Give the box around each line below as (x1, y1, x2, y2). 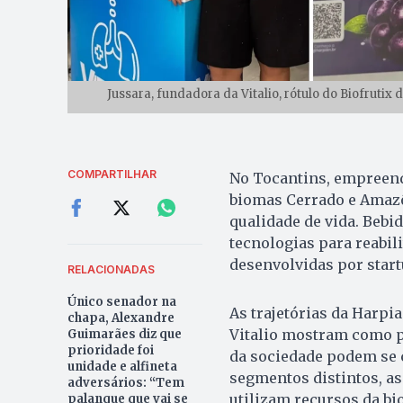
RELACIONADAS (67, 263, 155, 277)
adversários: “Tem (67, 375, 184, 391)
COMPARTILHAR (67, 167, 157, 182)
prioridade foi (67, 343, 154, 359)
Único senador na (67, 294, 176, 310)
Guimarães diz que (67, 327, 182, 343)
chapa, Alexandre (67, 310, 175, 327)
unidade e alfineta (67, 359, 177, 375)
